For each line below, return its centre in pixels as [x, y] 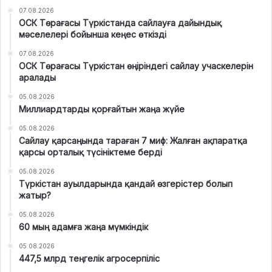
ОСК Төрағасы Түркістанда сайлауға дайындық [120, 23]
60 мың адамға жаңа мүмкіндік [83, 227]
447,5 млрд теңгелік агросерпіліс [89, 259]
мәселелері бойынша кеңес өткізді [93, 35]
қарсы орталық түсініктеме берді [90, 152]
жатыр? [35, 195]
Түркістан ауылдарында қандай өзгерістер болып [126, 184]
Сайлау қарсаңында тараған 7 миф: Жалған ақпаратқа [133, 141]
